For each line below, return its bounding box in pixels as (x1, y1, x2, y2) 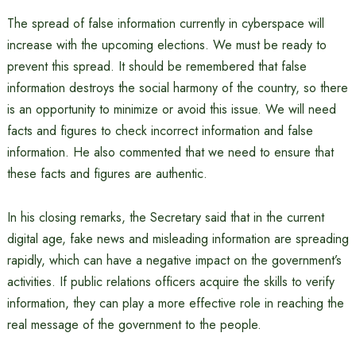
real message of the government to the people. (6, 315, 261, 334)
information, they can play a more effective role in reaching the (6, 294, 344, 312)
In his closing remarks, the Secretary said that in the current (6, 208, 324, 226)
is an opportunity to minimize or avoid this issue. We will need (6, 100, 336, 118)
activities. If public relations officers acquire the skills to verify (6, 273, 335, 291)
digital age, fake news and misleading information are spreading (6, 230, 349, 248)
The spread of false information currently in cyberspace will (6, 14, 324, 33)
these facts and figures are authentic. (6, 164, 207, 183)
